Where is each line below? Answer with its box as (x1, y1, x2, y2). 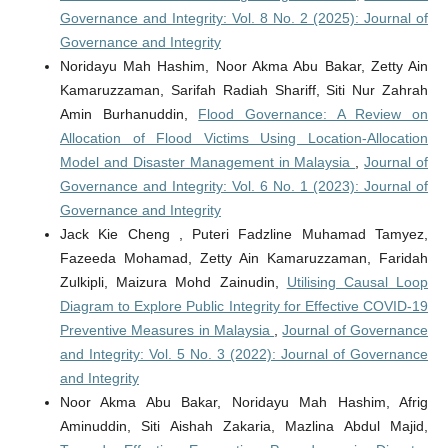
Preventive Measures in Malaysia (59, 322, 275, 339)
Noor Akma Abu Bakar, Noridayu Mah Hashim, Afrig (59, 394, 429, 411)
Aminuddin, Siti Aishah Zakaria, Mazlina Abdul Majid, (59, 418, 429, 435)
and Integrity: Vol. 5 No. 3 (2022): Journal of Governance (59, 346, 429, 363)
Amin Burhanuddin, (59, 106, 199, 123)
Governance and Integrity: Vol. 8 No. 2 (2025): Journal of (59, 10, 429, 27)
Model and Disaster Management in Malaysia (59, 154, 356, 171)
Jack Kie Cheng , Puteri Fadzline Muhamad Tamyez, (59, 226, 429, 243)
